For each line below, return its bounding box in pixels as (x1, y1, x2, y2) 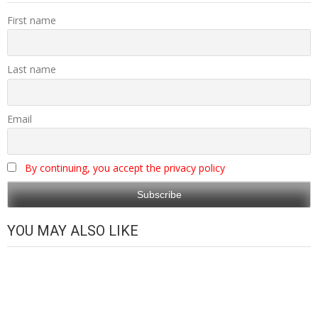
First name (7, 13, 56, 27)
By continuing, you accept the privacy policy (25, 161, 225, 175)
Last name (7, 62, 56, 77)
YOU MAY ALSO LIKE (7, 221, 138, 239)
